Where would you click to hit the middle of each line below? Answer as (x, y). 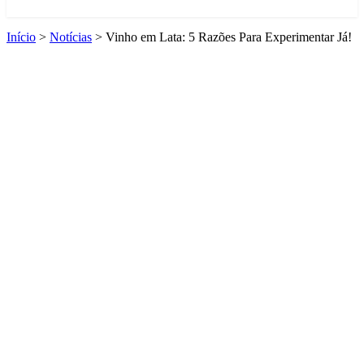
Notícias (71, 37)
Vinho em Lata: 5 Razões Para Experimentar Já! (229, 37)
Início (21, 37)
